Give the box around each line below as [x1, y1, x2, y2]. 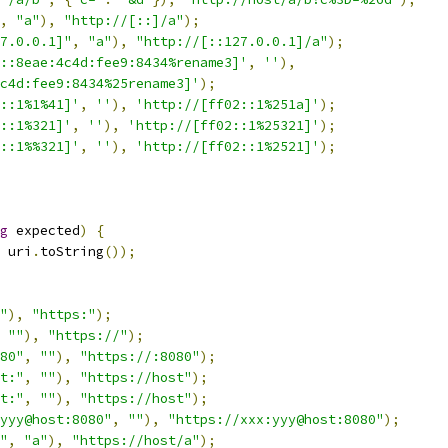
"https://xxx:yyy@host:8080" [168, 411, 384, 428]
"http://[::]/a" [64, 12, 184, 29]
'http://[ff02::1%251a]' [136, 96, 320, 113]
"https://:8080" [80, 348, 200, 365]
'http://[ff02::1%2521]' [136, 138, 320, 155]
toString [40, 243, 104, 260]
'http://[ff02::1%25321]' [128, 117, 320, 134]
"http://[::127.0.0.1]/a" [136, 33, 328, 50]
